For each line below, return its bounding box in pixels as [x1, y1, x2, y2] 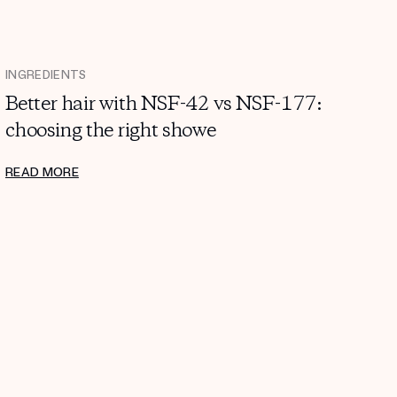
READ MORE [5, 164, 79, 180]
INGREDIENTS [5, 67, 87, 82]
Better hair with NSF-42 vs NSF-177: [5, 90, 322, 118]
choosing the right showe [5, 117, 216, 144]
